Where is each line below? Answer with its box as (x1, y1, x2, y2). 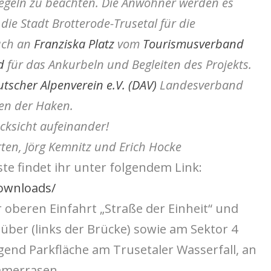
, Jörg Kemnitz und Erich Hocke (18, 138, 181, 155)
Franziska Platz (33, 35, 114, 52)
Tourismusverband (142, 35, 244, 52)
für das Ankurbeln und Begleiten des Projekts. (4, 56, 252, 73)
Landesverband (156, 76, 243, 93)
